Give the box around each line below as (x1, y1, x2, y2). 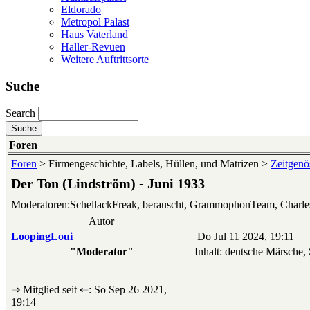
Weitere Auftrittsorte (61, 53, 149, 65)
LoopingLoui (11, 230, 73, 243)
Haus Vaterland (61, 28, 128, 40)
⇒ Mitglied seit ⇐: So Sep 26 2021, (11, 284, 167, 296)
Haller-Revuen (61, 40, 125, 53)
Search (6, 107, 35, 120)
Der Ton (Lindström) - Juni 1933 (11, 176, 205, 192)
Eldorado (61, 3, 101, 15)
